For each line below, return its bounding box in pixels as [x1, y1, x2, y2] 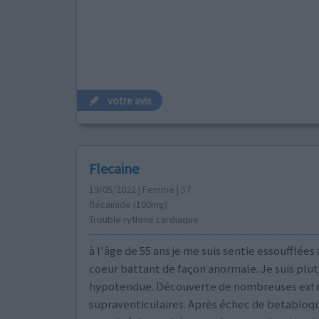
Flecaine [88, 159, 139, 177]
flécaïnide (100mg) [88, 197, 167, 211]
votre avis [108, 93, 152, 108]
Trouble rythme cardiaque [88, 212, 199, 226]
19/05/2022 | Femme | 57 [88, 182, 191, 196]
